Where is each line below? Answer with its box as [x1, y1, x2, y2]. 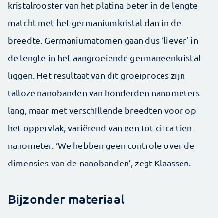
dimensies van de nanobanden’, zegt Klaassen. [8, 158, 191, 168]
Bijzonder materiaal [8, 191, 125, 207]
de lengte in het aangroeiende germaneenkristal [8, 53, 200, 63]
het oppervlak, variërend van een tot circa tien [8, 123, 192, 133]
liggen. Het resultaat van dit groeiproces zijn [8, 70, 185, 81]
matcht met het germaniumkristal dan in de [8, 18, 182, 28]
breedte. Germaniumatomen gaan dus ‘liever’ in [8, 35, 198, 46]
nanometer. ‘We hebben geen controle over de [8, 140, 195, 151]
